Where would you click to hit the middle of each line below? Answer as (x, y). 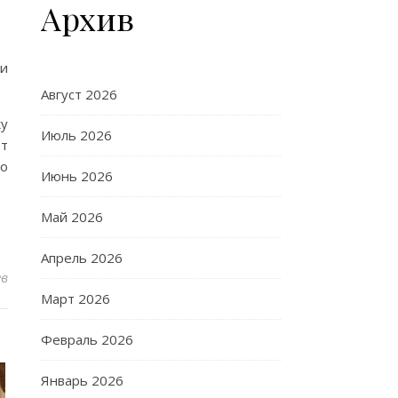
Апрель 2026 (82, 258)
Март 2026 (76, 298)
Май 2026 (72, 217)
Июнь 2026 (77, 176)
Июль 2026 (76, 135)
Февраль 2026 (87, 339)
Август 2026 (79, 94)
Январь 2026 (82, 380)
